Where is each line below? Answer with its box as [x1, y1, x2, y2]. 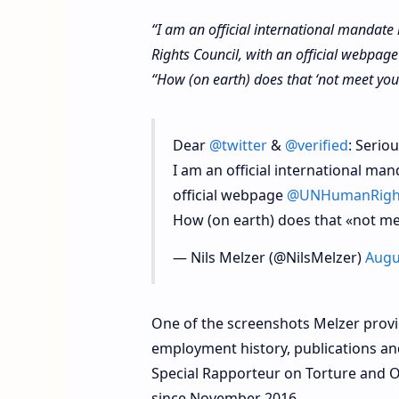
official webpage [172, 184, 287, 205]
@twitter [208, 134, 267, 155]
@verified [284, 134, 348, 155]
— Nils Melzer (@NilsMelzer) [172, 247, 365, 267]
